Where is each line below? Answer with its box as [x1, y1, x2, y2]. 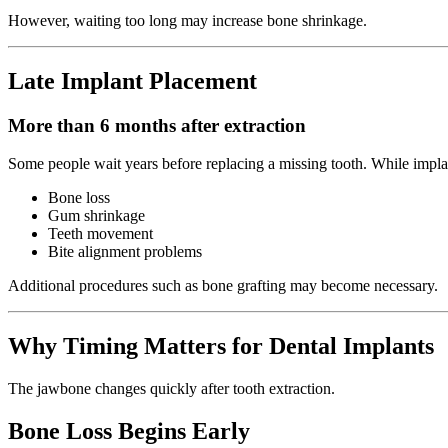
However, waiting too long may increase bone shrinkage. [8, 11, 367, 29]
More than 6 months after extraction [8, 114, 306, 136]
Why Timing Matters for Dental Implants [8, 333, 434, 360]
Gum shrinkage [48, 207, 145, 225]
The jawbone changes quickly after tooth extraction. [8, 380, 335, 398]
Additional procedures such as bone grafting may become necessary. [8, 277, 438, 295]
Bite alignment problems [48, 243, 202, 261]
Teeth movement [48, 225, 153, 243]
